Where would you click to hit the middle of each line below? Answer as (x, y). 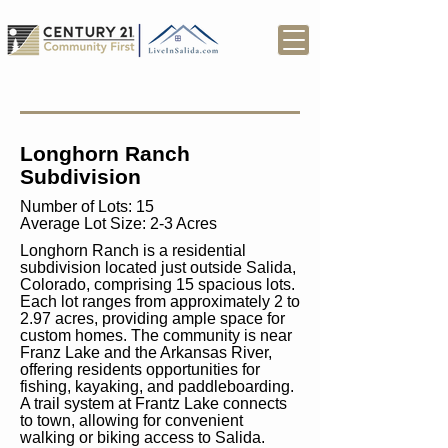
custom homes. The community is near (156, 335)
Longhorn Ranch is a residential (133, 250)
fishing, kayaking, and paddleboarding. (157, 386)
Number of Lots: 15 (87, 206)
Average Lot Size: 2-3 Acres (118, 223)
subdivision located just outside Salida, (158, 267)
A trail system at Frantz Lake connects (153, 403)
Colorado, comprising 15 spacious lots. (157, 284)
